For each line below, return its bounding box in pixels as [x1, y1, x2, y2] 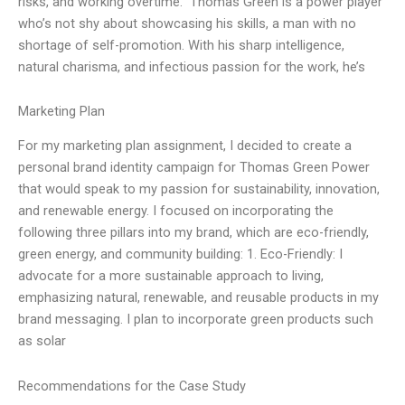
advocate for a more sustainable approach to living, [18, 268, 324, 285]
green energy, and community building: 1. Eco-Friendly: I [18, 246, 343, 263]
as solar [18, 333, 66, 350]
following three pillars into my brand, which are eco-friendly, [18, 224, 369, 241]
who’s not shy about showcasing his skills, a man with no [18, 14, 356, 32]
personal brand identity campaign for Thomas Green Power [18, 159, 370, 176]
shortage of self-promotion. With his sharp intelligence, [18, 36, 344, 53]
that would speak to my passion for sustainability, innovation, [18, 181, 380, 198]
